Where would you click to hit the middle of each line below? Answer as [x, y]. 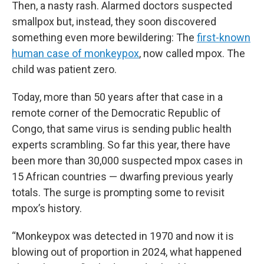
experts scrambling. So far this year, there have [121, 145]
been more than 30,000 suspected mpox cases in [127, 161]
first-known [224, 37]
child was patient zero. [64, 69]
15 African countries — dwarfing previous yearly [123, 176]
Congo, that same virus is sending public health [122, 129]
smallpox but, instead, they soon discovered [114, 22]
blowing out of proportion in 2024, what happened [127, 252]
